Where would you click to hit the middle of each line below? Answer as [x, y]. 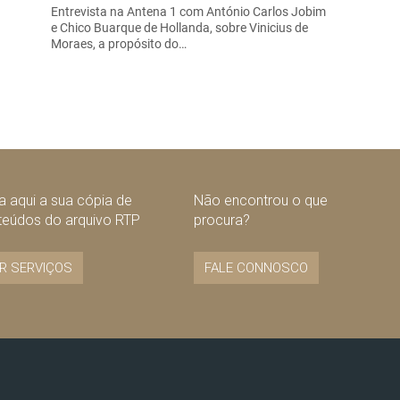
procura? [221, 220]
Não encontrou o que [260, 200]
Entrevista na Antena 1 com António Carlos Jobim [188, 11]
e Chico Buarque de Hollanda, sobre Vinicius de [179, 27]
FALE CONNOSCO [256, 267]
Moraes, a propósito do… [118, 43]
